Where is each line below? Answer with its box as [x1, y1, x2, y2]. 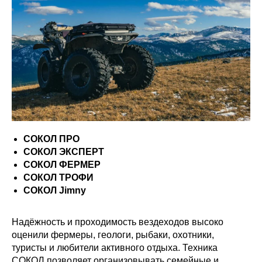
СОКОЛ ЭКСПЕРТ [23, 147, 104, 157]
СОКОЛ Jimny [23, 185, 86, 195]
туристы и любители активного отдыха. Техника [12, 243, 218, 253]
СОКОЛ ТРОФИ [23, 173, 94, 182]
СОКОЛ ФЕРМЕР [23, 160, 101, 170]
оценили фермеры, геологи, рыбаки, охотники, [12, 230, 214, 240]
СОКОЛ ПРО [23, 134, 80, 144]
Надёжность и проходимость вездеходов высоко [12, 217, 223, 227]
